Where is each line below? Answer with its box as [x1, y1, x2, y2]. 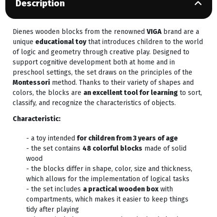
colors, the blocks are [12, 89, 83, 97]
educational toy [35, 38, 86, 46]
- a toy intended [26, 134, 77, 143]
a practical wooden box [82, 185, 158, 194]
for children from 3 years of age [77, 134, 178, 143]
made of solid [142, 144, 186, 153]
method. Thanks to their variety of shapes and [49, 78, 194, 87]
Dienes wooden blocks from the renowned [12, 28, 147, 36]
